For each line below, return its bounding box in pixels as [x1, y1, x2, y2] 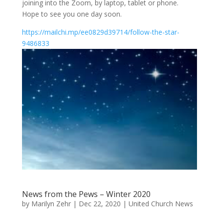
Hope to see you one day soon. [22, 9, 122, 19]
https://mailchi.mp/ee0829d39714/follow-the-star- [22, 27, 179, 37]
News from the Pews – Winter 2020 [22, 189, 151, 200]
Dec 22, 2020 [78, 199, 121, 209]
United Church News [128, 199, 193, 209]
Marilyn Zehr [31, 199, 71, 209]
